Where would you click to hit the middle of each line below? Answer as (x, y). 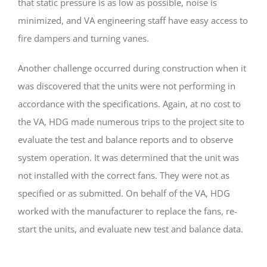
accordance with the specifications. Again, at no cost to (129, 104)
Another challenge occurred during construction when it (132, 68)
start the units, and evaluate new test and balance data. (131, 229)
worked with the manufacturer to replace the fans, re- (128, 211)
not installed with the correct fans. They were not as (124, 176)
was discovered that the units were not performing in (127, 86)
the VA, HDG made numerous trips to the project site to (131, 122)
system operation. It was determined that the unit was (128, 158)
